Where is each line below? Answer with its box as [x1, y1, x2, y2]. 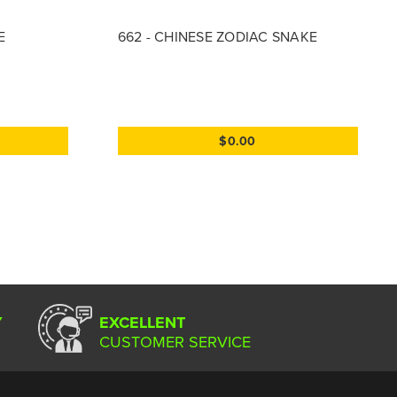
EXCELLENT [99, 310, 186, 334]
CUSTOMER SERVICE [99, 330, 251, 353]
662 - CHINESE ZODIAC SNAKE [117, 26, 317, 46]
